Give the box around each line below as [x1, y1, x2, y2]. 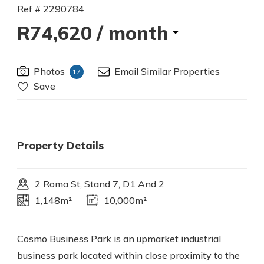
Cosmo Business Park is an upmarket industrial [17, 233, 221, 245]
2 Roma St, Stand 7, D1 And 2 [35, 178, 164, 190]
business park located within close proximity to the [17, 249, 240, 261]
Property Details [17, 138, 104, 152]
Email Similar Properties [114, 65, 220, 77]
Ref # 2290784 [17, 3, 84, 15]
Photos [34, 65, 65, 77]
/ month [97, 21, 169, 45]
